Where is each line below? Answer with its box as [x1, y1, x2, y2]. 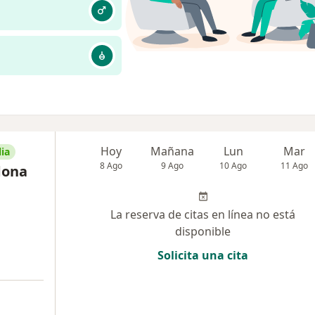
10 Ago [219, 160, 247, 172]
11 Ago [281, 160, 309, 172]
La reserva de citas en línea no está [110, 207, 295, 222]
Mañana [150, 143, 195, 159]
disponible [175, 224, 231, 239]
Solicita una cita [157, 247, 248, 263]
